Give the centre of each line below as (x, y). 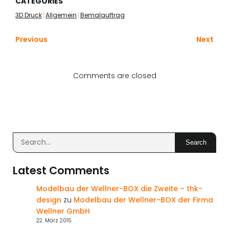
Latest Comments (61, 170)
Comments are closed (114, 75)
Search (196, 143)
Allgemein (61, 15)
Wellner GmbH (63, 211)
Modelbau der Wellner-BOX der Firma (143, 200)
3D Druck (29, 15)
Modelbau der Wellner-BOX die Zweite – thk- (119, 188)
